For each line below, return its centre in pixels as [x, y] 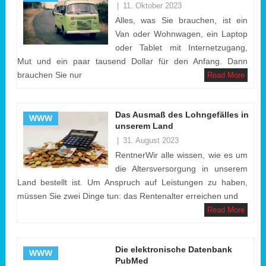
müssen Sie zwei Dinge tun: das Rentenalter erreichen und [127, 196]
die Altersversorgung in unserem [181, 169]
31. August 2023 [151, 140]
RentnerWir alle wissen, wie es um [181, 155]
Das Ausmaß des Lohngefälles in [182, 115]
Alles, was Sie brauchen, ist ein [181, 20]
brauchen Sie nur [49, 75]
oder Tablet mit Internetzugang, [181, 47]
